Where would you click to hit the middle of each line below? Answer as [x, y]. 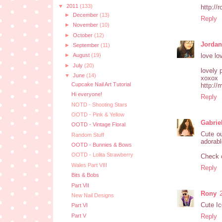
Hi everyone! [86, 94]
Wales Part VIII [89, 165]
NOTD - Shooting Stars [99, 104]
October [83, 35]
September [86, 45]
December [86, 15]
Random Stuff [87, 135]
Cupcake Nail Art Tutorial [101, 84]
